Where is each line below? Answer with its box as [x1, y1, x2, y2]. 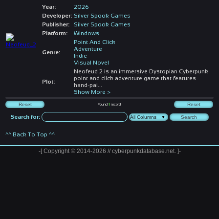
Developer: [42, 12, 72, 19]
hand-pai [73, 81, 98, 88]
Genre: [42, 48, 60, 56]
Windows [73, 29, 99, 37]
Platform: [42, 29, 67, 37]
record [110, 102, 121, 107]
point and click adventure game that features [73, 74, 196, 82]
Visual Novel [73, 59, 109, 66]
